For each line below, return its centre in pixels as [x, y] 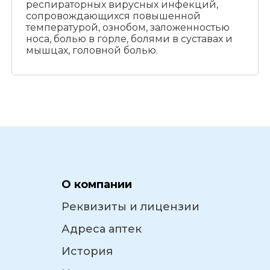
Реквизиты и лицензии [130, 207]
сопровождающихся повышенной [113, 16]
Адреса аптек [102, 229]
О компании [97, 185]
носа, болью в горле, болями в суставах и [129, 39]
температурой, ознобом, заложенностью [127, 28]
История [87, 252]
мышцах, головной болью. [92, 51]
